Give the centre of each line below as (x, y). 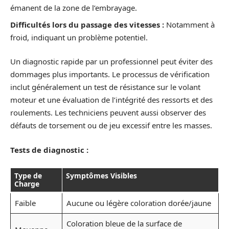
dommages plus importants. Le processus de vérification (110, 74)
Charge (27, 184)
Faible (25, 203)
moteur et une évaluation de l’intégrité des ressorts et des (111, 100)
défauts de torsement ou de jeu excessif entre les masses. (111, 125)
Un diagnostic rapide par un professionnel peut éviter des (111, 62)
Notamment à (189, 24)
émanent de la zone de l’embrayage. (74, 8)
